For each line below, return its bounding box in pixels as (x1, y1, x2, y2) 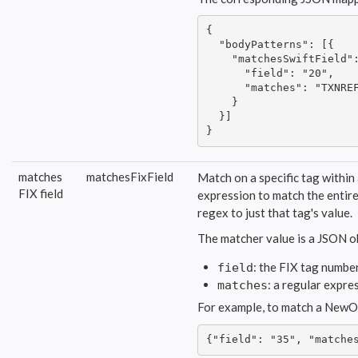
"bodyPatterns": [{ (205, 38, 334, 51)
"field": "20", (205, 67, 334, 80)
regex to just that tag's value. (197, 205, 352, 220)
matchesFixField (86, 169, 173, 184)
